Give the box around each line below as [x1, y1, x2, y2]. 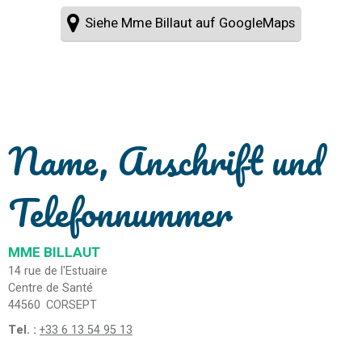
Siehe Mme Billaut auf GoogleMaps [84, 13, 295, 34]
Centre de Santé [8, 279, 93, 297]
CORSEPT [46, 296, 98, 314]
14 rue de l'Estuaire [8, 262, 107, 280]
